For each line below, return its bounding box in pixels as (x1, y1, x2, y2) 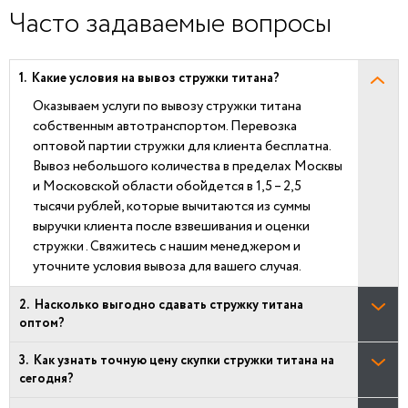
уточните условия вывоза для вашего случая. (33, 256, 301, 277)
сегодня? (19, 369, 74, 388)
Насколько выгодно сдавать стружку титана (35, 295, 303, 314)
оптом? (19, 313, 65, 332)
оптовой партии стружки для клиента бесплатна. (33, 136, 331, 157)
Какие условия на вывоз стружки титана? (32, 68, 280, 87)
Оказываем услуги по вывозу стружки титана (33, 96, 301, 117)
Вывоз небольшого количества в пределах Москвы (33, 156, 342, 177)
